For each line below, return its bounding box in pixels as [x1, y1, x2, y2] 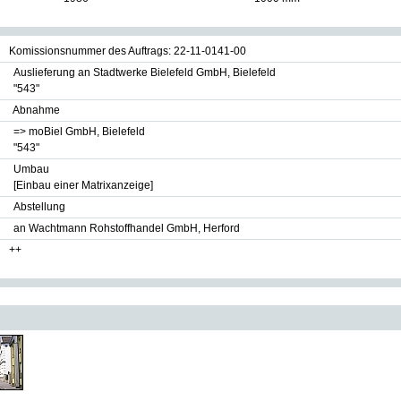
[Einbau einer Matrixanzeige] [13, 179, 153, 192]
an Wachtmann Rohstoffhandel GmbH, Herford [13, 222, 240, 235]
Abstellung [13, 200, 65, 213]
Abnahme [13, 104, 60, 116]
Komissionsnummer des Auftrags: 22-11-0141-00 [9, 45, 246, 57]
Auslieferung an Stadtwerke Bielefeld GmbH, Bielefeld [13, 66, 276, 79]
